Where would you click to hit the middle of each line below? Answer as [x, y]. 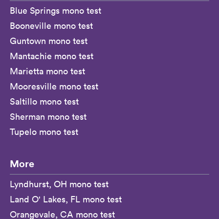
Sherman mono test [48, 116]
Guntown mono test [49, 41]
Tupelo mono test [44, 131]
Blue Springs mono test [55, 10]
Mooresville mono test [54, 86]
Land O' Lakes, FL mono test [66, 199]
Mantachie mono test [52, 56]
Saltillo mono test [44, 101]
